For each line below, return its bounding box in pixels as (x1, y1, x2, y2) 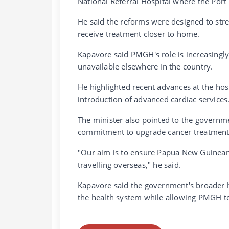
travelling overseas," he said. (78, 159, 181, 170)
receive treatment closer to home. (78, 28, 200, 39)
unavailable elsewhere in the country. (78, 61, 213, 72)
